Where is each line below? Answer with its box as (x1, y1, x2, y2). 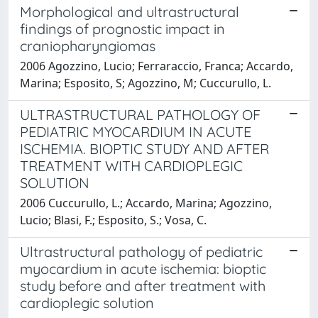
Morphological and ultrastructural (20, 2, 239, 21)
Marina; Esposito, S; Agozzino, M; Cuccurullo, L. (20, 75, 271, 91)
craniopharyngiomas (20, 36, 155, 55)
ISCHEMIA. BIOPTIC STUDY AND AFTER (20, 139, 269, 158)
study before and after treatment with (20, 276, 265, 295)
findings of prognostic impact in (20, 19, 225, 38)
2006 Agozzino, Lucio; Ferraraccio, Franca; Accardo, (20, 57, 293, 74)
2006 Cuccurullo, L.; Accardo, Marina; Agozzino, (20, 194, 272, 211)
